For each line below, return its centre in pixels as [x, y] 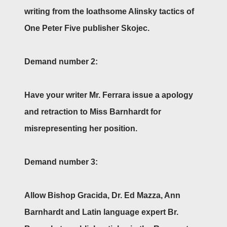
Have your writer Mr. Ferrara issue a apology [109, 95]
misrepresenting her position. [82, 128]
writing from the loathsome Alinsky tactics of [109, 11]
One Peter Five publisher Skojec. [87, 28]
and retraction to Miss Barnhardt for [93, 111]
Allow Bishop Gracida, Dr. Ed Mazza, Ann [102, 195]
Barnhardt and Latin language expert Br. [101, 212]
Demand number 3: [61, 162]
